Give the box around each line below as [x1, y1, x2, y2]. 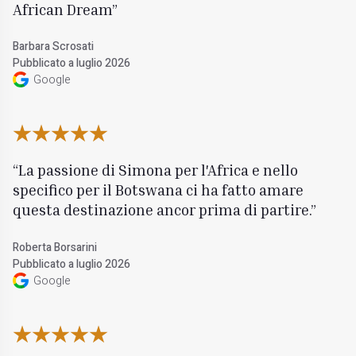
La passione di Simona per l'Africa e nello [18, 161, 299, 180]
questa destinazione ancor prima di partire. [13, 200, 311, 219]
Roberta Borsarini [13, 238, 98, 256]
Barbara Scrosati [13, 37, 95, 55]
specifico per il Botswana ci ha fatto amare [13, 180, 304, 199]
